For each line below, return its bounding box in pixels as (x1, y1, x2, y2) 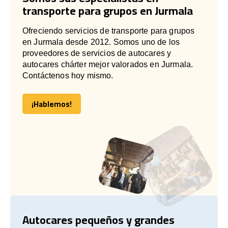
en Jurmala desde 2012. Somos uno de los (22, 37, 180, 46)
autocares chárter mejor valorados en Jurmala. (22, 60, 193, 69)
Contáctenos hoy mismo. (22, 71, 113, 80)
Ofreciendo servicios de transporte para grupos (22, 26, 195, 35)
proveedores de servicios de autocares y (22, 48, 172, 58)
